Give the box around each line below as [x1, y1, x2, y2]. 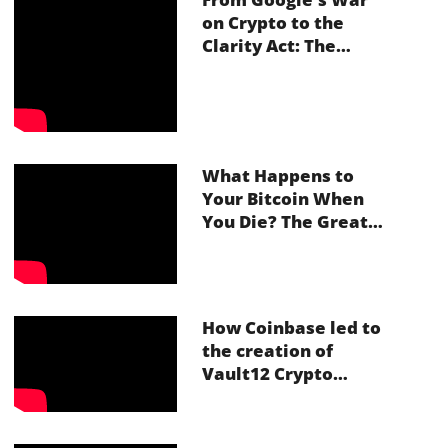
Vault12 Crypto [201, 362, 333, 386]
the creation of [201, 339, 333, 363]
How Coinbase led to [201, 316, 381, 340]
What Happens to [201, 164, 354, 188]
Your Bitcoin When [201, 187, 364, 211]
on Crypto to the [201, 11, 344, 35]
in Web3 [201, 80, 273, 104]
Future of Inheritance [201, 57, 389, 81]
